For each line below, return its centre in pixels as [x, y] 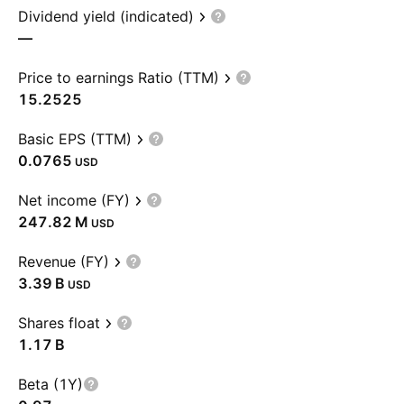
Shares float [59, 323]
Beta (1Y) [50, 384]
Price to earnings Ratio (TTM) [119, 78]
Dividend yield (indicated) [106, 16]
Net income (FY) [74, 200]
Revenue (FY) [64, 262]
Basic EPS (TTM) [75, 139]
